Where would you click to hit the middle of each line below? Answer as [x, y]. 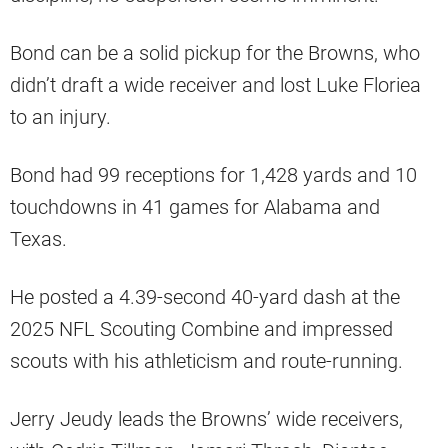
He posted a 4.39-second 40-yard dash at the [205, 297]
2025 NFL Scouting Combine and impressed [201, 329]
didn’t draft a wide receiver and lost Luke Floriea [215, 85]
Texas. [38, 239]
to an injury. [60, 117]
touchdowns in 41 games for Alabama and [195, 207]
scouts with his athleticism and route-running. [206, 361]
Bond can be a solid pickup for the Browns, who [215, 53]
